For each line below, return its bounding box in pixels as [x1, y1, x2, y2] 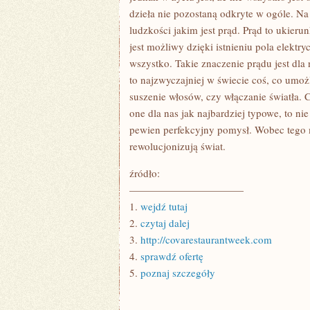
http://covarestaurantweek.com [140, 232, 272, 246]
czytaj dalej [140, 216, 190, 230]
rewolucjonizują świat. [129, 139, 226, 153]
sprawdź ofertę [140, 249, 203, 263]
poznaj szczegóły [140, 266, 215, 280]
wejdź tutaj [140, 199, 188, 213]
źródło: [129, 166, 160, 180]
